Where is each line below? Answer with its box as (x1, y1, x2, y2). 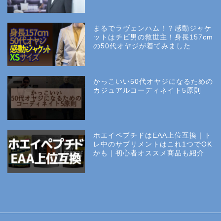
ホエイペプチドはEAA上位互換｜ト (93, 131, 212, 139)
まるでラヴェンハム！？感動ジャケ (93, 25, 212, 33)
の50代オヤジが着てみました (93, 42, 191, 50)
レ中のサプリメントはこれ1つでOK (93, 140, 213, 148)
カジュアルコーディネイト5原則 (93, 87, 202, 95)
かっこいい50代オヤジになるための (93, 78, 214, 86)
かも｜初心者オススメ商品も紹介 (93, 149, 205, 157)
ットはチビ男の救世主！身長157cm (93, 34, 214, 41)
